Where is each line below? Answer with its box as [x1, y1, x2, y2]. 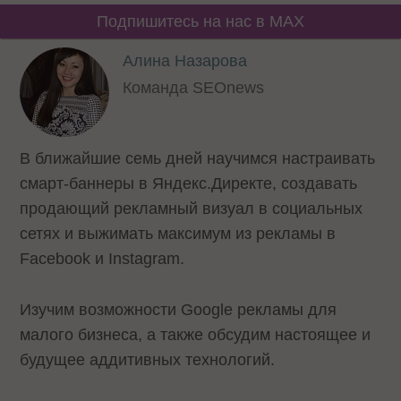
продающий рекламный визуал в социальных [20, 200, 363, 218]
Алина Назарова [123, 52, 248, 70]
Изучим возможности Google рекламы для [20, 300, 337, 319]
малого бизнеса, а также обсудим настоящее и [20, 325, 371, 344]
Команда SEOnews [123, 79, 265, 97]
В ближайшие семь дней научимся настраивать [20, 149, 376, 167]
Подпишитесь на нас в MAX [97, 13, 304, 30]
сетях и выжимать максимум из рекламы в [20, 225, 337, 243]
